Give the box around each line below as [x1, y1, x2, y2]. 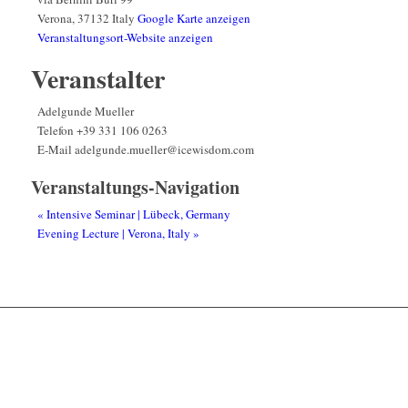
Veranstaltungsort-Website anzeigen [36, 29, 213, 46]
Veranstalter [30, 60, 165, 98]
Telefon [36, 122, 76, 139]
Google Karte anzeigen [137, 10, 250, 27]
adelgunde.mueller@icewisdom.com [74, 141, 254, 158]
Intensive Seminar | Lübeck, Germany [43, 206, 230, 223]
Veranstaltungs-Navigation [30, 174, 240, 201]
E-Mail [36, 141, 75, 158]
